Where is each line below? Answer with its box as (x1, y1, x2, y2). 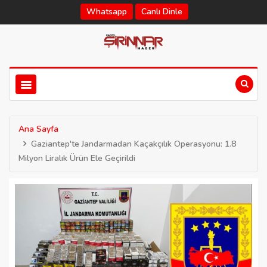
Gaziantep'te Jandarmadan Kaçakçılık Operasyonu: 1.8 (31, 138, 236, 150)
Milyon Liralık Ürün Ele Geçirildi (18, 153, 135, 164)
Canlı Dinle (141, 6, 182, 17)
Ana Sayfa (18, 123, 58, 135)
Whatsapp (86, 6, 127, 17)
